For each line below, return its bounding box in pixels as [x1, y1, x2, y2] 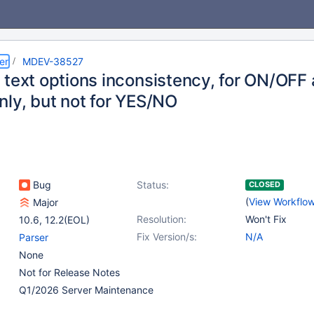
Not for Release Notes [19, 266, 120, 278]
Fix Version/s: [137, 231, 197, 243]
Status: [137, 179, 169, 191]
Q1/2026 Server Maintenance [19, 284, 153, 296]
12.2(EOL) [45, 214, 90, 226]
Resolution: [137, 213, 186, 225]
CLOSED [249, 179, 280, 189]
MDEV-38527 [22, 55, 83, 67]
